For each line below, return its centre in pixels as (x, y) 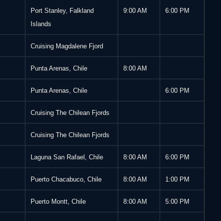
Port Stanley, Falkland (62, 11)
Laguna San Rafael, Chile (67, 157)
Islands (41, 24)
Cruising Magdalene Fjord (67, 46)
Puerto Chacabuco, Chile (66, 180)
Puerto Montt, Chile (58, 202)
